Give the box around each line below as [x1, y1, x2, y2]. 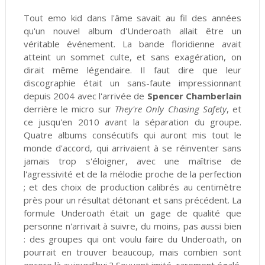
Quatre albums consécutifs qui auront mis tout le [23, 129, 242, 141]
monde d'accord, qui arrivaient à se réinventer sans [23, 142, 242, 154]
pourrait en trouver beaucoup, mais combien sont [23, 246, 242, 258]
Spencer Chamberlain [147, 90, 242, 102]
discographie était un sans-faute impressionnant [23, 77, 242, 89]
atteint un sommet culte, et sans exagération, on [23, 51, 242, 63]
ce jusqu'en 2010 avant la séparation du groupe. [23, 116, 242, 128]
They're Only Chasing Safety [115, 103, 227, 115]
